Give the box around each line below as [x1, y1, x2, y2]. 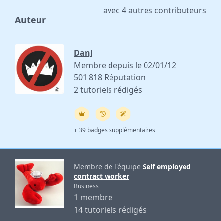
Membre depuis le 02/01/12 [74, 59, 176, 71]
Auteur [15, 13, 46, 26]
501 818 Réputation [74, 72, 146, 83]
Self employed [143, 161, 191, 171]
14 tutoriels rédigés [74, 204, 147, 215]
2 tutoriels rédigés [74, 84, 142, 95]
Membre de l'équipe [74, 161, 143, 171]
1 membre [74, 191, 112, 203]
